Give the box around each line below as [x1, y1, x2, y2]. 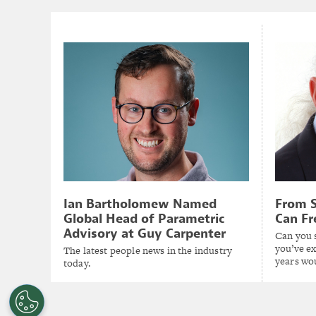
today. [63, 255, 90, 270]
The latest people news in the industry [63, 243, 233, 257]
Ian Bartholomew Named [63, 195, 217, 212]
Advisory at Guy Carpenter [63, 225, 226, 242]
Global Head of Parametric [63, 210, 224, 227]
